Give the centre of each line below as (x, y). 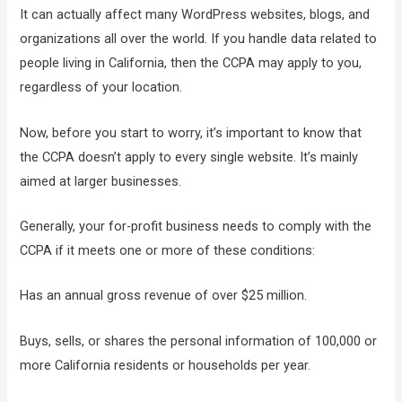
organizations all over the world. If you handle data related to (199, 39)
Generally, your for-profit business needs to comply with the (196, 227)
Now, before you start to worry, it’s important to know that (191, 132)
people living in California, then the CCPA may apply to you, (191, 63)
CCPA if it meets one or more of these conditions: (168, 251)
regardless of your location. (101, 87)
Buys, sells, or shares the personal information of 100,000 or (199, 341)
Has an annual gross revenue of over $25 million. (164, 296)
